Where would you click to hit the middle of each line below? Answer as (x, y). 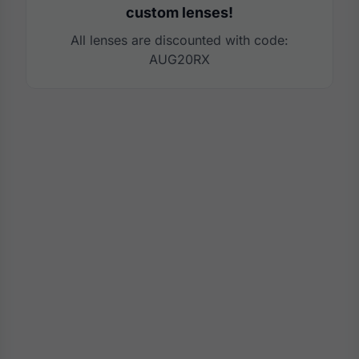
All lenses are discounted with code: (179, 40)
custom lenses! (179, 12)
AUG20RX (179, 59)
